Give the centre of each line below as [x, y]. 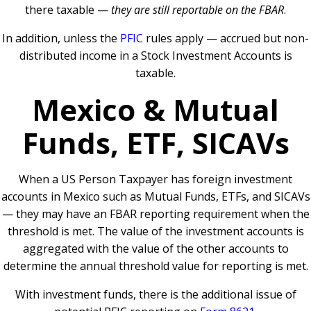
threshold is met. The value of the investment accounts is [155, 231]
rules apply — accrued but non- [226, 38]
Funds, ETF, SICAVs [155, 143]
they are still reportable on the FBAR [196, 10]
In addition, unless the [61, 38]
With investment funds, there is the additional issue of [155, 294]
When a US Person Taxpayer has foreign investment [155, 179]
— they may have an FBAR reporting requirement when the [155, 214]
